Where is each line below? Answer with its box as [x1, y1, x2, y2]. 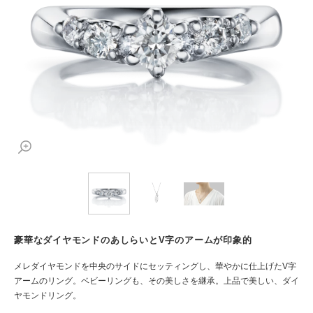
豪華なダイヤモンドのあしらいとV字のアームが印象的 [14, 235, 252, 246]
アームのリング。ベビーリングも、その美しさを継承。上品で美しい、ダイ [14, 276, 299, 286]
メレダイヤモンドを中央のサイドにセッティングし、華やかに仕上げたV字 [14, 261, 296, 272]
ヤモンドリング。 [14, 291, 81, 301]
